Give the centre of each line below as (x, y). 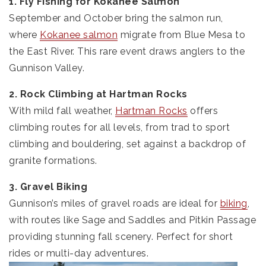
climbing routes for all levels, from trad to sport (119, 128)
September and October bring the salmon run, (116, 18)
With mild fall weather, (62, 111)
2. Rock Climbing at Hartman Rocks (98, 94)
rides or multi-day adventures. (79, 254)
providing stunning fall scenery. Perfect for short (121, 237)
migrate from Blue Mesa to (181, 35)
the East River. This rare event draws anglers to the (127, 52)
